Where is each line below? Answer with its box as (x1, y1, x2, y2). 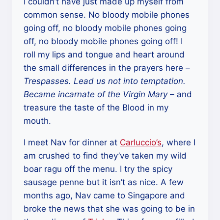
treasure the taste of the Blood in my (24, 102, 168, 112)
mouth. (24, 115, 51, 126)
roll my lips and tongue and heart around (24, 49, 185, 59)
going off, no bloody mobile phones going (24, 23, 187, 33)
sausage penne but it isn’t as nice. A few (24, 177, 184, 187)
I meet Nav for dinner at (24, 137, 120, 147)
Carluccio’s (120, 137, 162, 147)
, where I (162, 137, 195, 147)
